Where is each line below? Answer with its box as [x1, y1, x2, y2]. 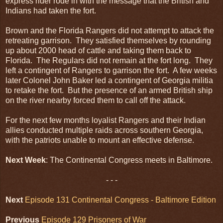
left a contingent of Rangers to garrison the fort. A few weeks [5, 66, 217, 75]
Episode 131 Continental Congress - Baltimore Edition [25, 195, 216, 204]
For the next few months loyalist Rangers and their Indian [5, 115, 206, 124]
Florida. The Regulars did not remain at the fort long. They [5, 56, 213, 65]
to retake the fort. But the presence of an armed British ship [5, 86, 213, 95]
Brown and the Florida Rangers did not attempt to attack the [5, 26, 214, 35]
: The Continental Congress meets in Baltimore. [46, 155, 213, 164]
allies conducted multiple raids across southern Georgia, [5, 125, 203, 134]
